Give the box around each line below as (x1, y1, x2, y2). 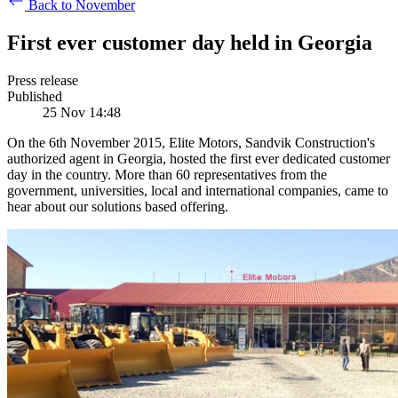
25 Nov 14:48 (43, 105, 121, 121)
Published (7, 89, 62, 105)
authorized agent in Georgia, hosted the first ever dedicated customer (7, 151, 390, 167)
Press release (7, 73, 78, 89)
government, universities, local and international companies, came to (7, 183, 388, 199)
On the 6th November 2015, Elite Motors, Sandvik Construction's (7, 135, 375, 151)
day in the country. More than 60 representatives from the (7, 167, 327, 183)
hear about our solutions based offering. (7, 199, 228, 215)
